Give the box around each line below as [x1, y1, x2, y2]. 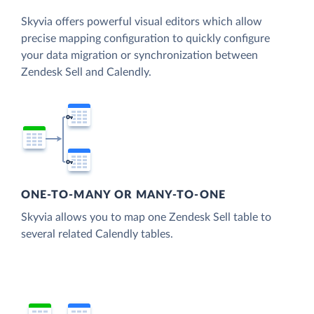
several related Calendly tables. [21, 228, 173, 240]
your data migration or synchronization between [21, 50, 258, 62]
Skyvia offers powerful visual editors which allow [21, 16, 262, 28]
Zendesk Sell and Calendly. [21, 67, 151, 78]
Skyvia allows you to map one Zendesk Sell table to [21, 212, 271, 224]
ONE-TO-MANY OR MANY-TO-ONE [21, 189, 226, 201]
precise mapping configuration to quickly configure [21, 33, 270, 45]
